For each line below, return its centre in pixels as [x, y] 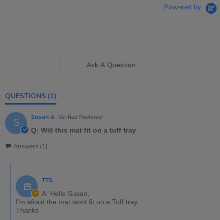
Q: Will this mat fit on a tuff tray [83, 130]
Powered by [183, 7]
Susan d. [43, 117]
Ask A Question [111, 65]
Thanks [27, 210]
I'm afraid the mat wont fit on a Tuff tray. [77, 202]
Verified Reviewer [81, 117]
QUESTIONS [28, 96]
